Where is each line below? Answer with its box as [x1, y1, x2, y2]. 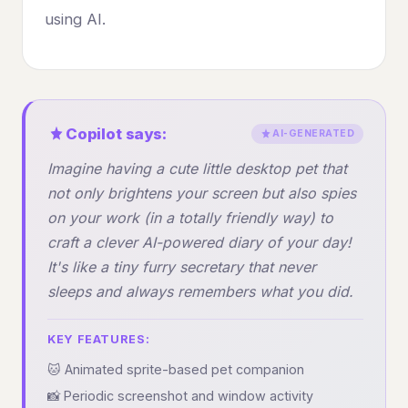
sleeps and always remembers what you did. [47, 281, 353, 301]
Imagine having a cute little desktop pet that [47, 158, 347, 178]
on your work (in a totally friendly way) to [47, 208, 333, 227]
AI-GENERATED [272, 127, 355, 139]
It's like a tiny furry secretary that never [47, 257, 316, 276]
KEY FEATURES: [47, 331, 150, 346]
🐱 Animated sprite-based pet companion [47, 361, 304, 377]
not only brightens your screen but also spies [47, 183, 356, 202]
